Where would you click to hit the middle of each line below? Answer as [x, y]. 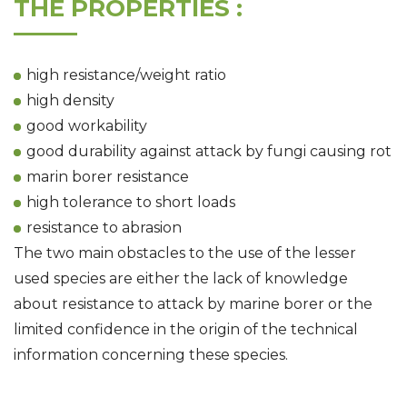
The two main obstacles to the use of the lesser [185, 253]
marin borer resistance [108, 177]
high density [70, 100]
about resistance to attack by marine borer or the [193, 304]
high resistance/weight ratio [126, 75]
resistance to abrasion [104, 228]
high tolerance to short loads [131, 202]
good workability [87, 126]
